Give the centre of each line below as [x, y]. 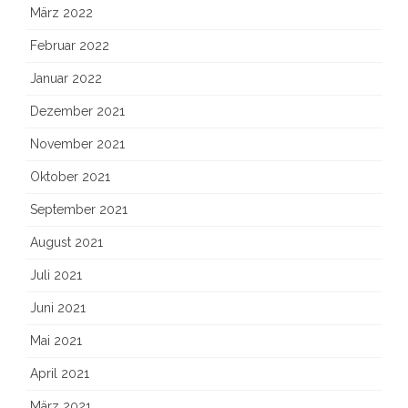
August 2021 [66, 242]
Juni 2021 [58, 308]
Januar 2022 [66, 78]
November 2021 [77, 144]
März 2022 [61, 13]
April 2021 [60, 373]
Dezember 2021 [77, 111]
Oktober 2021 [70, 177]
